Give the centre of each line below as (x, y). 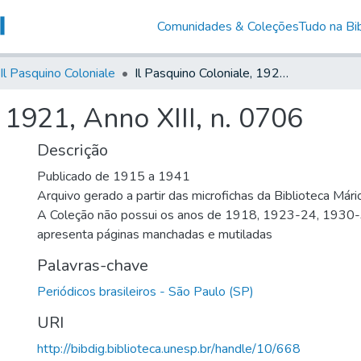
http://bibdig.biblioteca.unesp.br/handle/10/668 (169, 349)
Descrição (73, 150)
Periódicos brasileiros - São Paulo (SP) (145, 291)
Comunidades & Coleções (228, 26)
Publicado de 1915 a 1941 (114, 176)
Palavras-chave (93, 265)
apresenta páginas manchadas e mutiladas (155, 234)
